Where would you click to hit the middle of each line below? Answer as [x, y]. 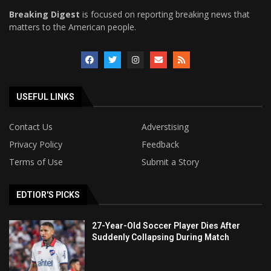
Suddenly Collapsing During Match [161, 237]
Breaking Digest [44, 14]
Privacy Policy [36, 144]
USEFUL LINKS [45, 96]
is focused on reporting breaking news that [165, 14]
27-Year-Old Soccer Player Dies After [166, 225]
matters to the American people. [73, 27]
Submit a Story [170, 162]
